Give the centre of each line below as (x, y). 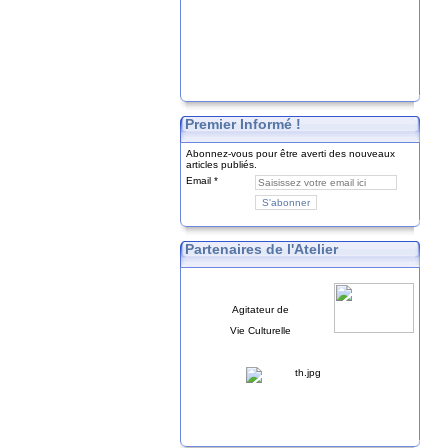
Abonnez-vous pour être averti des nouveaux (291, 153)
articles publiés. (222, 164)
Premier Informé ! (243, 124)
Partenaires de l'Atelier (262, 249)
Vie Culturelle (260, 330)
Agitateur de (260, 309)
